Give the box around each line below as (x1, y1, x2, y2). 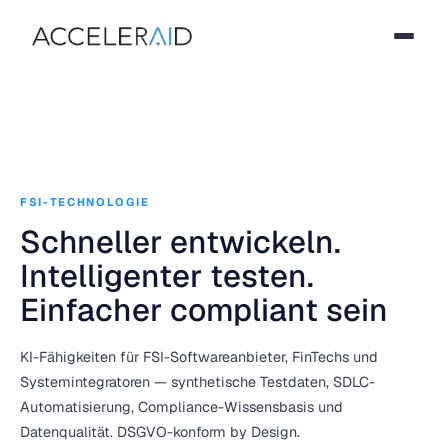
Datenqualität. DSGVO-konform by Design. (20, 423, 300, 441)
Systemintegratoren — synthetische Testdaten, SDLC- (20, 373, 375, 391)
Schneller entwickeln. (20, 221, 341, 262)
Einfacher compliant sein (20, 289, 388, 330)
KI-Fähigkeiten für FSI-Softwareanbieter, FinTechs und (20, 348, 378, 366)
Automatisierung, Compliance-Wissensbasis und (20, 398, 343, 416)
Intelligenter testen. (20, 255, 314, 296)
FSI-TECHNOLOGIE (20, 195, 150, 209)
